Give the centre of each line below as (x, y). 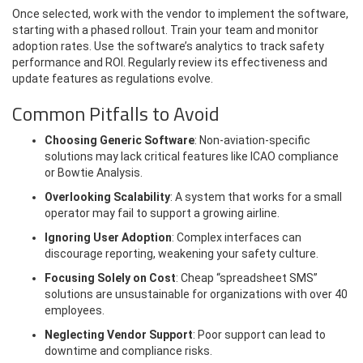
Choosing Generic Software (120, 140)
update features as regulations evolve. (113, 78)
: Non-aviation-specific (252, 140)
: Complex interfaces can (237, 237)
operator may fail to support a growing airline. (162, 213)
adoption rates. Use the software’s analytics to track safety (168, 46)
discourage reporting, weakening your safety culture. (181, 253)
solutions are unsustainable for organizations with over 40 (196, 294)
